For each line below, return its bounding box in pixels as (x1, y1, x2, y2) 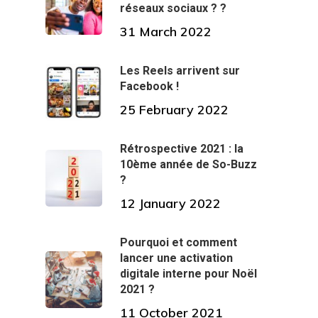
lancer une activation (120, 251, 233, 265)
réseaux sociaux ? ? (120, 1, 226, 16)
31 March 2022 (120, 23, 212, 40)
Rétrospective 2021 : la (120, 142, 243, 156)
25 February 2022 (120, 102, 229, 119)
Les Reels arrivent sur (120, 64, 240, 78)
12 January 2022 (120, 195, 221, 212)
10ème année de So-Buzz (120, 158, 257, 172)
